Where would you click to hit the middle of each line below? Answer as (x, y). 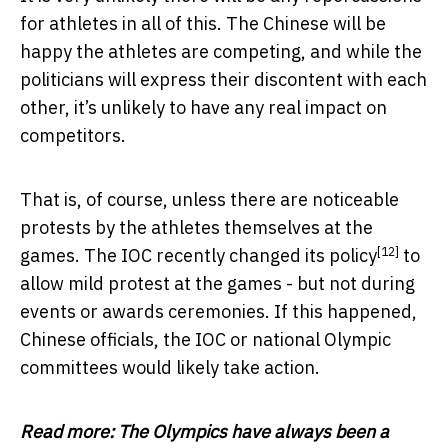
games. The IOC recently (124, 256)
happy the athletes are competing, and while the (221, 52)
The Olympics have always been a (253, 432)
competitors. (73, 136)
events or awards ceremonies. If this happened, (218, 312)
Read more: (69, 432)
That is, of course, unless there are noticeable (209, 200)
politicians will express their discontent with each (223, 80)
